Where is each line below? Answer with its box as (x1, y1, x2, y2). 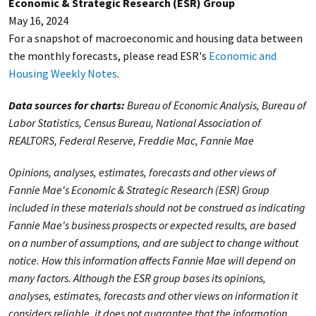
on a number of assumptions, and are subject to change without (8, 235, 298, 250)
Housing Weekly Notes (8, 66, 117, 80)
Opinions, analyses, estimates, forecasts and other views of (8, 164, 276, 179)
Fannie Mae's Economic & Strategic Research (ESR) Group (8, 182, 269, 197)
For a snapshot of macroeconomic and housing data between (8, 30, 303, 45)
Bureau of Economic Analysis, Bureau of (124, 97, 306, 112)
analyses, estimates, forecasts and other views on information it (8, 288, 298, 303)
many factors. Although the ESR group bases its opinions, (8, 270, 266, 285)
